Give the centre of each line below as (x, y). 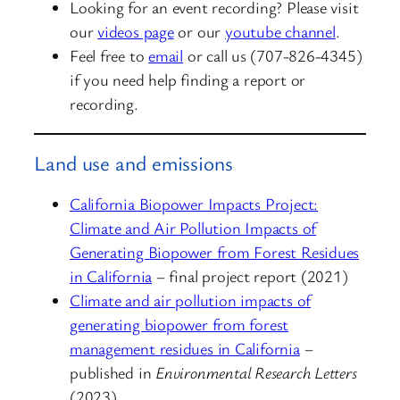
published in (113, 373)
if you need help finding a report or (188, 80)
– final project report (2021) (250, 276)
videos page (136, 32)
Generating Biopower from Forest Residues (215, 252)
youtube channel (280, 32)
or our (199, 32)
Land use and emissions (133, 163)
